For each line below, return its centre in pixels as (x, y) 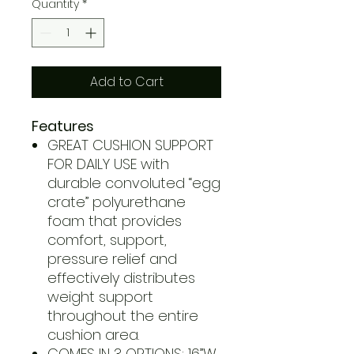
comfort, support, (107, 239)
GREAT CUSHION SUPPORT (130, 145)
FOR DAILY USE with (108, 164)
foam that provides (115, 220)
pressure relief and (112, 258)
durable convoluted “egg (134, 183)
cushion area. (93, 334)
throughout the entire (123, 315)
